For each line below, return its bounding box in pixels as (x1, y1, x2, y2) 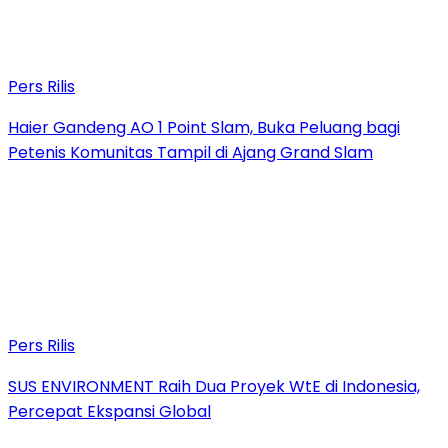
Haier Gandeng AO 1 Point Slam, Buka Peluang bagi (8, 115, 400, 139)
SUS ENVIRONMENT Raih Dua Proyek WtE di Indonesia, (8, 374, 420, 398)
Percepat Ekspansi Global (8, 399, 211, 423)
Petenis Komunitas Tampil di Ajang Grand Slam (8, 140, 373, 164)
